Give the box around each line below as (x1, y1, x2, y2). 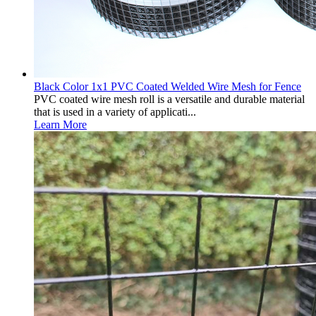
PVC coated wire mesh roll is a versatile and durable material (34, 93, 305, 105)
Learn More (34, 119, 87, 130)
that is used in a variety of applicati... (34, 106, 196, 118)
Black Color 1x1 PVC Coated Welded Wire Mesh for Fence (34, 80, 301, 92)
